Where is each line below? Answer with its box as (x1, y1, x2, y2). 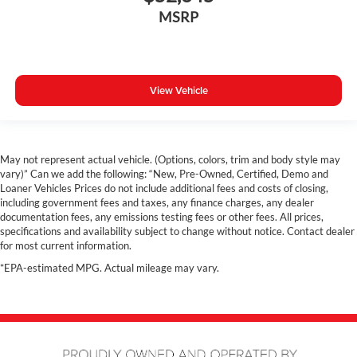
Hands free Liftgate (30, 171, 135, 187)
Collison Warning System (30, 15, 168, 31)
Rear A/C (30, 82, 81, 98)
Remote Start (30, 37, 104, 53)
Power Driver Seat (30, 104, 131, 120)
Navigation (30, 127, 92, 143)
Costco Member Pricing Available (30, 194, 213, 210)
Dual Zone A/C (30, 60, 113, 76)
